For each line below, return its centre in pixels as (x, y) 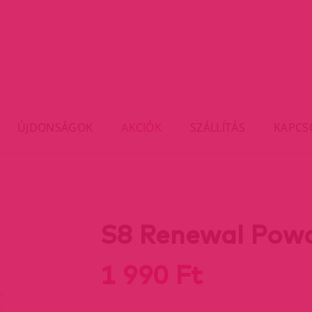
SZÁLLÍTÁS (218, 127)
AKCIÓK (142, 127)
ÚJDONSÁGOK (55, 127)
